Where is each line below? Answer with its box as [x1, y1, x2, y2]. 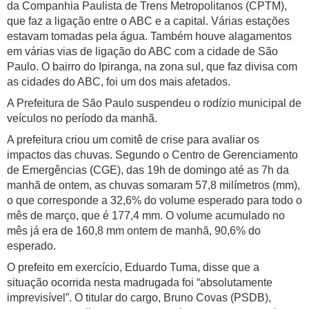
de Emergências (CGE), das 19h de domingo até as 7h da [7, 164, 289, 177]
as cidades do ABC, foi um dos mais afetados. [7, 76, 230, 88]
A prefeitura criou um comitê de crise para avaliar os [7, 134, 259, 146]
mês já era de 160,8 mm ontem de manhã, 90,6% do [7, 225, 261, 237]
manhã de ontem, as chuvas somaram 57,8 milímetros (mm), [7, 179, 300, 192]
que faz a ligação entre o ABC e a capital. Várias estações [7, 15, 290, 28]
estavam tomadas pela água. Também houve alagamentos [7, 30, 292, 43]
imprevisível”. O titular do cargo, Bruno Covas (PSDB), [7, 292, 271, 304]
